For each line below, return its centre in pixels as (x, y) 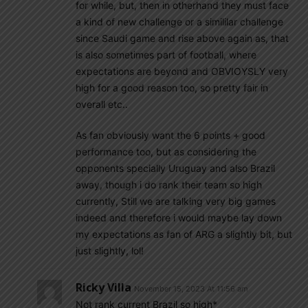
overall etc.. (102, 104)
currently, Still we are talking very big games (176, 201)
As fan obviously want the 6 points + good (170, 135)
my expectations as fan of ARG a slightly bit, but (184, 234)
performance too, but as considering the (166, 151)
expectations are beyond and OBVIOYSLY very (182, 71)
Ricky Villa (103, 287)
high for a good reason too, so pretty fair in (172, 87)
